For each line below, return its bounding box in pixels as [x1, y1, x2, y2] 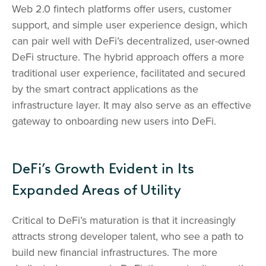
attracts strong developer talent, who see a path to [12, 230, 243, 243]
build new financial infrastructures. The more [12, 246, 217, 259]
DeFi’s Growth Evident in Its [12, 160, 194, 178]
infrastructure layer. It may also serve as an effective [12, 99, 251, 112]
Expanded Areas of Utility [12, 181, 181, 199]
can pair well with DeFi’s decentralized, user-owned [12, 34, 249, 48]
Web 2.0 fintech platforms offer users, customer [12, 2, 232, 16]
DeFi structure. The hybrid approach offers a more [12, 50, 244, 64]
